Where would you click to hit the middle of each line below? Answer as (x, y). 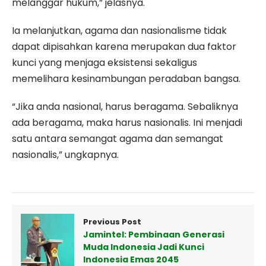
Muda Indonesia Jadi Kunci (144, 247)
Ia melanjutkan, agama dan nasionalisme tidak (119, 31)
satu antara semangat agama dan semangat (118, 139)
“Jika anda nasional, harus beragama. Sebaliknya (125, 107)
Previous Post (112, 222)
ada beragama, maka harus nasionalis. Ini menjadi (127, 123)
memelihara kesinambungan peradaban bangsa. (126, 79)
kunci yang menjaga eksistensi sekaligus (104, 63)
